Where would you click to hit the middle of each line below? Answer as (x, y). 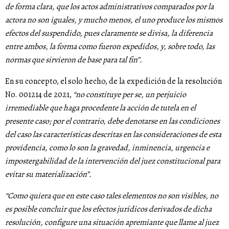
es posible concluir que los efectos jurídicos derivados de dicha (108, 209)
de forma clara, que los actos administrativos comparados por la (109, 7)
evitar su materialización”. (49, 175)
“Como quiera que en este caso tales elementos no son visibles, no (112, 196)
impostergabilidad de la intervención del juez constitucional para (113, 161)
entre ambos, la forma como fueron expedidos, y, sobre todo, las (110, 47)
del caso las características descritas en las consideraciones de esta (113, 135)
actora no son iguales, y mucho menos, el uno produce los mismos (114, 20)
